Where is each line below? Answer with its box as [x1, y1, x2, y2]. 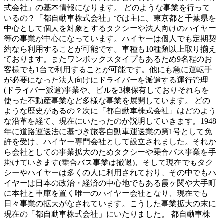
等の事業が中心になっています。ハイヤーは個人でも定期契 [4, 34, 216, 43]
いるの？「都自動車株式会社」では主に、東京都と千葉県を [4, 14, 216, 23]
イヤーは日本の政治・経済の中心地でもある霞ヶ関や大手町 [4, 179, 216, 188]
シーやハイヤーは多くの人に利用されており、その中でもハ [4, 168, 216, 177]
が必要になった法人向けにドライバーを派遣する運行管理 [4, 76, 208, 84]
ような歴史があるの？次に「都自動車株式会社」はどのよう [4, 107, 216, 115]
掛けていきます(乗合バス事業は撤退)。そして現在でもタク [4, 158, 213, 167]
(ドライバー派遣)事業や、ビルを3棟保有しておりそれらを [4, 86, 209, 95]
